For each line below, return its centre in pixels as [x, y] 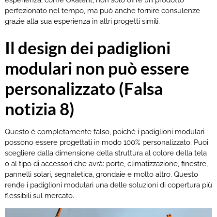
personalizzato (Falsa [84, 88]
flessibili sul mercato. [39, 196]
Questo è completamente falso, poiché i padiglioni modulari [105, 132]
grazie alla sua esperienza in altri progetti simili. [82, 21]
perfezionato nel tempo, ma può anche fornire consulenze [102, 10]
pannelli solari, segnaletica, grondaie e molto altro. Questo [101, 175]
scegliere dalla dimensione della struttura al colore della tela [106, 153]
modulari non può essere [97, 68]
